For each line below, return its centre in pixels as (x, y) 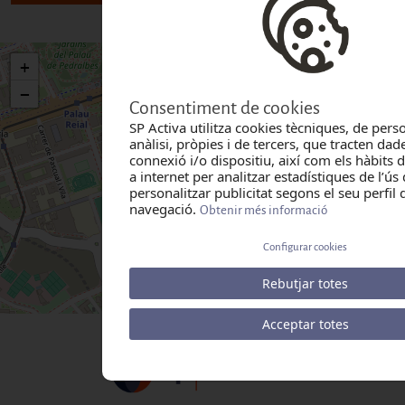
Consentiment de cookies (224, 108)
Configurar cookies (305, 247)
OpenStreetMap (305, 306)
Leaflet (233, 306)
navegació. (164, 209)
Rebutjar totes (305, 283)
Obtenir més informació (263, 210)
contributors (370, 305)
